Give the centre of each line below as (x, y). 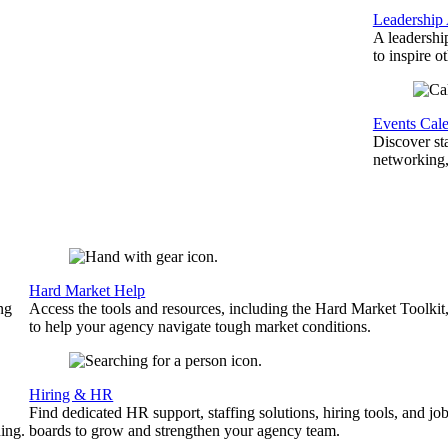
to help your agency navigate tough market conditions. (200, 326)
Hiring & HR (71, 394)
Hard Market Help (87, 290)
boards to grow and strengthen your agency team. (185, 430)
